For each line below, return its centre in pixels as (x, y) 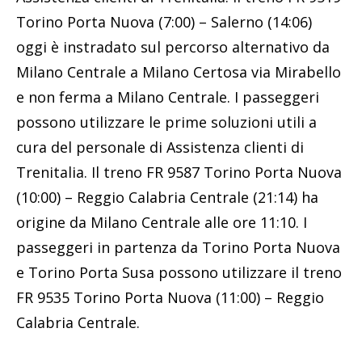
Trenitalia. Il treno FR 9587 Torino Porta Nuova (179, 172)
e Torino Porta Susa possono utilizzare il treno (179, 272)
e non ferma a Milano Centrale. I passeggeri (168, 97)
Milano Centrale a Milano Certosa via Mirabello (179, 72)
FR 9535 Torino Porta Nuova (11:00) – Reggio (170, 297)
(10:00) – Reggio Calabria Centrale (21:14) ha (167, 197)
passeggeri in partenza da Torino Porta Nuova (178, 247)
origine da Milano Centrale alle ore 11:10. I (162, 222)
